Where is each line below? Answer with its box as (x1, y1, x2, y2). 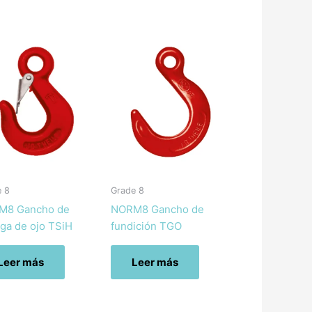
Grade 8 (110, 185, 144, 196)
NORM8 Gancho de (110, 202, 204, 216)
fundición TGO (110, 219, 182, 233)
